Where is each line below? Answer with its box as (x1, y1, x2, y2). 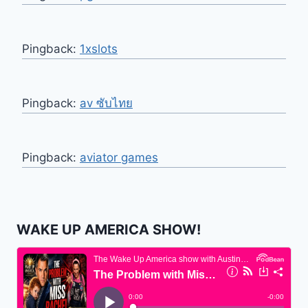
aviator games (80, 150, 158, 164)
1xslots (80, 41, 118, 56)
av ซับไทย (80, 96, 133, 110)
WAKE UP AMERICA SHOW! (16, 221, 201, 238)
